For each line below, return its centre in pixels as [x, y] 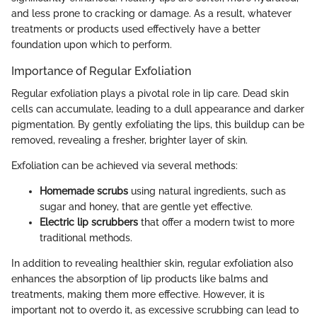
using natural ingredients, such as [207, 191]
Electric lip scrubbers [89, 223]
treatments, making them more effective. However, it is [138, 295]
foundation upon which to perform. [92, 44]
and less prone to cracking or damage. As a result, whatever [151, 13]
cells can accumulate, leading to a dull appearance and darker [158, 109]
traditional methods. [86, 238]
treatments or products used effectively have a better [136, 29]
